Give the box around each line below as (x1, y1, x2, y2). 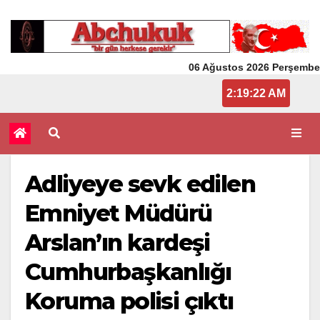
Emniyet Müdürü (25, 199, 212, 227)
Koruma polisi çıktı (25, 286, 234, 315)
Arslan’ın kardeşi (25, 228, 210, 256)
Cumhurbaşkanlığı (25, 257, 231, 286)
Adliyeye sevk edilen (25, 169, 255, 198)
